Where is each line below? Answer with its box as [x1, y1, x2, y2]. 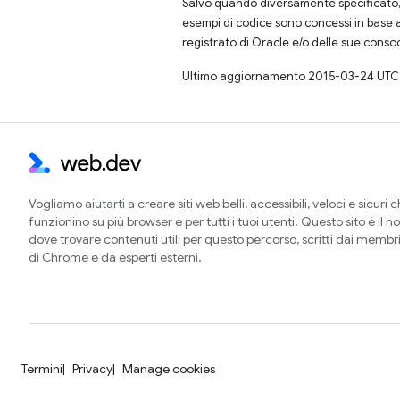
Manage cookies [122, 361, 215, 378]
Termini [21, 361, 62, 378]
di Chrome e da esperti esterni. [29, 249, 202, 266]
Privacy [72, 361, 112, 378]
